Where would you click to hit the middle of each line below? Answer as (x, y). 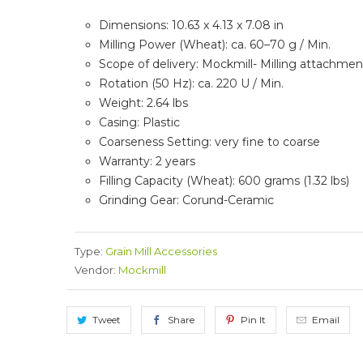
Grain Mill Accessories (161, 252)
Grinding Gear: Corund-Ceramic (186, 201)
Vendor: (95, 270)
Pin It (253, 320)
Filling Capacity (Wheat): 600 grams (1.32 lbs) (224, 181)
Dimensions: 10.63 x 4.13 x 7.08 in (191, 26)
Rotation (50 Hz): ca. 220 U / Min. (191, 84)
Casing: (121, 123)
